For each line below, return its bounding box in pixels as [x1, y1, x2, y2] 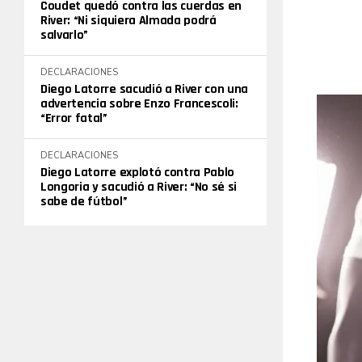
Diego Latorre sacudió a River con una [40, 81, 249, 98]
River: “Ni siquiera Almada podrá [40, 12, 217, 29]
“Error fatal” [40, 110, 107, 127]
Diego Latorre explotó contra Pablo [40, 164, 235, 181]
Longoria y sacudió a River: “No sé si [40, 179, 238, 196]
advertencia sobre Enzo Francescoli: [40, 95, 238, 112]
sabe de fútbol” [40, 193, 128, 210]
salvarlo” [40, 27, 89, 44]
